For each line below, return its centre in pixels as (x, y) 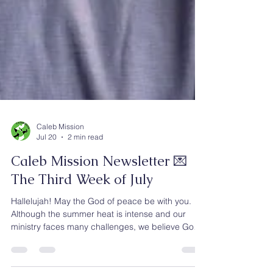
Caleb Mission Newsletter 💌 (99, 249)
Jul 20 (47, 225)
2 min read (85, 225)
